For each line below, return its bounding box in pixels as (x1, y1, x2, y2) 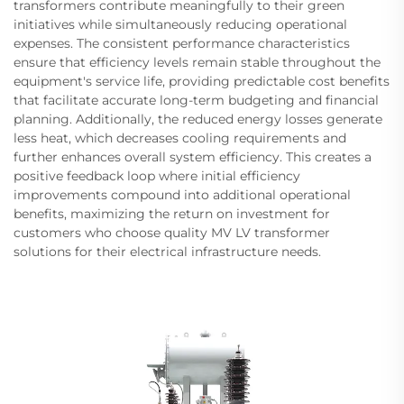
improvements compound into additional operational (14, 187, 351, 203)
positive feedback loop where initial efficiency (14, 168, 300, 184)
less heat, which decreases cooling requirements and (14, 130, 346, 146)
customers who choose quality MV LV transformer (14, 225, 330, 241)
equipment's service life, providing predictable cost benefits (14, 73, 390, 89)
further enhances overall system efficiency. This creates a (14, 149, 372, 165)
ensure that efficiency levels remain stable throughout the (14, 54, 381, 70)
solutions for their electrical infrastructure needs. (14, 243, 321, 260)
